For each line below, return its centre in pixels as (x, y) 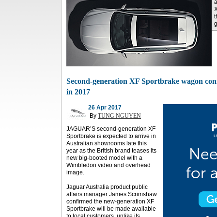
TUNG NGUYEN (119, 116)
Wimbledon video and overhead (108, 165)
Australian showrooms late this (107, 143)
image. (75, 172)
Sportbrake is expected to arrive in (111, 136)
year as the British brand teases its (111, 151)
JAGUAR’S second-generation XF (111, 129)
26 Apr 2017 (105, 108)
